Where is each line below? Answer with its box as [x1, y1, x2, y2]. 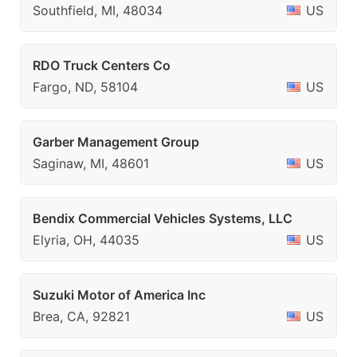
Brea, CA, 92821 [33, 308, 130, 324]
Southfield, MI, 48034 [33, 2, 163, 18]
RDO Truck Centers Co [33, 57, 171, 73]
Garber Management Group [33, 134, 199, 150]
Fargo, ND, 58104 [33, 79, 138, 95]
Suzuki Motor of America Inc [33, 287, 206, 303]
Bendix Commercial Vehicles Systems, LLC [33, 210, 292, 226]
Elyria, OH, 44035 [33, 232, 139, 248]
